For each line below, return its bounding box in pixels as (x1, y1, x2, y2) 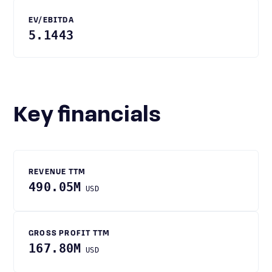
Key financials (27, 105, 161, 127)
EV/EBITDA (29, 17, 74, 24)
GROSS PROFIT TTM (29, 230, 110, 237)
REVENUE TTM (29, 169, 86, 176)
